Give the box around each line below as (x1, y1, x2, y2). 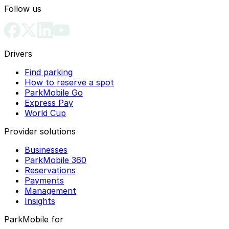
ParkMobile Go (25, 87, 83, 98)
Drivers (4, 49, 32, 59)
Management (25, 186, 76, 196)
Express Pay (25, 98, 73, 108)
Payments (25, 175, 64, 186)
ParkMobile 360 (25, 155, 86, 166)
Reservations (25, 165, 76, 176)
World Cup (25, 108, 66, 119)
